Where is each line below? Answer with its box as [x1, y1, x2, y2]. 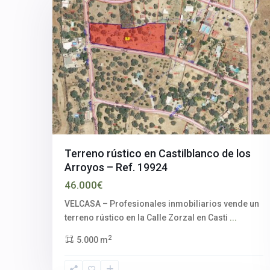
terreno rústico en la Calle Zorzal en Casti [64, 213, 230, 223]
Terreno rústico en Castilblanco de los [64, 147, 251, 160]
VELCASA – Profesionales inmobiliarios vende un [64, 199, 259, 209]
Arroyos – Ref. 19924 [64, 161, 168, 174]
